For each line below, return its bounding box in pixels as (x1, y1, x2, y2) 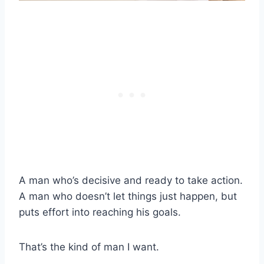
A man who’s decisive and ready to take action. (19, 174, 243, 187)
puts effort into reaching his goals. (19, 206, 181, 219)
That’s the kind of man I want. (19, 241, 159, 253)
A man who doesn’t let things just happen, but (19, 190, 237, 203)
